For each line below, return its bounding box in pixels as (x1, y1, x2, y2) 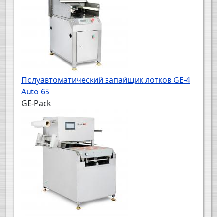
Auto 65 (21, 86, 49, 97)
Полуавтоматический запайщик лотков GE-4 (21, 75, 190, 86)
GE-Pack (21, 98, 51, 109)
